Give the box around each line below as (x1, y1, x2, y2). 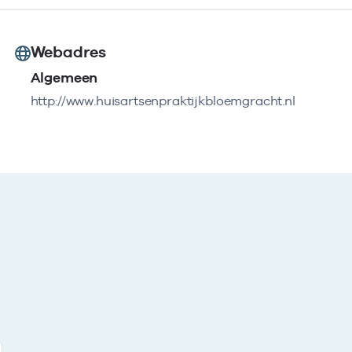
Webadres (30, 42, 107, 61)
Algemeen (30, 69, 98, 86)
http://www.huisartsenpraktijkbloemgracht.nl (30, 93, 295, 108)
